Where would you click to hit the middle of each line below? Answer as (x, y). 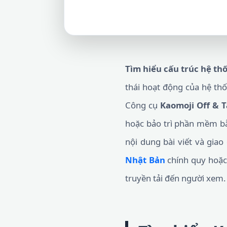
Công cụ (143, 105)
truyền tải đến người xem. (176, 178)
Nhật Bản (145, 160)
